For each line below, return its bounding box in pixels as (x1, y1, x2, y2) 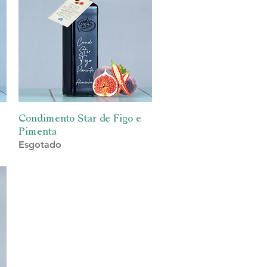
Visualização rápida (46, 111, 124, 122)
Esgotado (18, 138, 61, 150)
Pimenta (18, 124, 57, 137)
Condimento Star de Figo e (18, 111, 141, 124)
